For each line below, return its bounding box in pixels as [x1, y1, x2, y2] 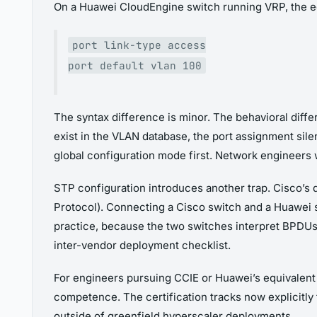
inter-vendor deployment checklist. [54, 238, 231, 253]
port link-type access [71, 38, 206, 52]
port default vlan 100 [68, 59, 202, 73]
